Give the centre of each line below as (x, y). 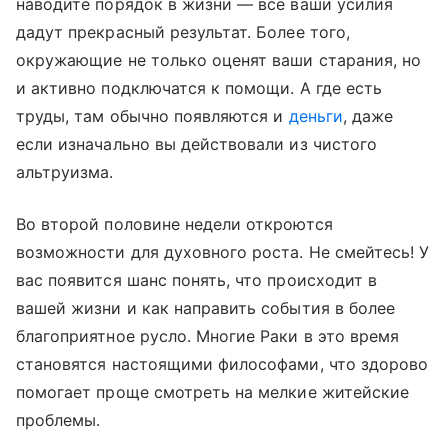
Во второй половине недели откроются (174, 224)
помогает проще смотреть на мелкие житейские (213, 392)
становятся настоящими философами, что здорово (222, 364)
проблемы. (58, 420)
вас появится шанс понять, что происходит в (197, 280)
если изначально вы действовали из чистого (196, 144)
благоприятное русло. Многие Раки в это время (208, 336)
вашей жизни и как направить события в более (206, 308)
